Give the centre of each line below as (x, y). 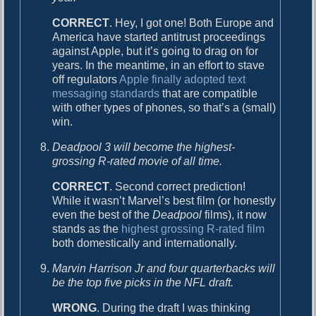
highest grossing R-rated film (193, 229)
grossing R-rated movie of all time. (138, 161)
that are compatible (209, 93)
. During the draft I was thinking (174, 308)
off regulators (86, 79)
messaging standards (106, 93)
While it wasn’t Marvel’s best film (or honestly (164, 200)
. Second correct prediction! (178, 186)
